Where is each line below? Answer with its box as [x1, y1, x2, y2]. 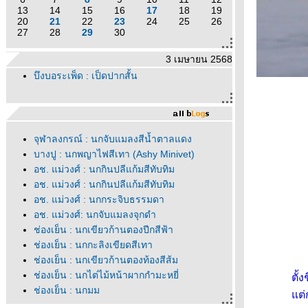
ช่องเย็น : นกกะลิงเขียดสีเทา [34, 239, 153, 250]
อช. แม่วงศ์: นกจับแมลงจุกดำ [34, 209, 156, 220]
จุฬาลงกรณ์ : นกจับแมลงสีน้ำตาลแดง [34, 133, 192, 144]
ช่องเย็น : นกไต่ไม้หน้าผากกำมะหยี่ [34, 269, 179, 280]
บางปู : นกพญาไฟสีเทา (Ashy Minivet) [34, 148, 195, 159]
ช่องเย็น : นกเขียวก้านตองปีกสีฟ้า [34, 224, 173, 235]
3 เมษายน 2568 [166, 54, 232, 65]
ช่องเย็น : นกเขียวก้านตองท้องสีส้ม [34, 254, 178, 265]
